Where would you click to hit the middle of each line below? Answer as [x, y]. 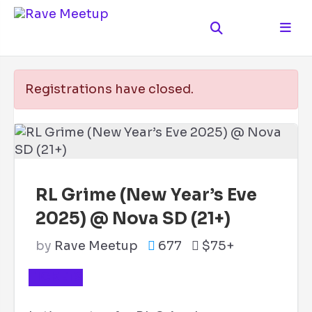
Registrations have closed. [109, 89]
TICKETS [56, 277]
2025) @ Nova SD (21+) [133, 219]
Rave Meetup [96, 246]
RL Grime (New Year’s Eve [146, 195]
